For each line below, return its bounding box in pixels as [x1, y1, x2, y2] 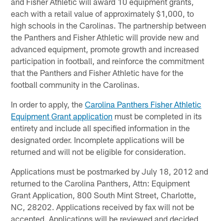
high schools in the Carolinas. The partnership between [11, 20, 207, 30]
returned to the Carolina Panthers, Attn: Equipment [11, 178, 190, 188]
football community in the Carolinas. [11, 79, 140, 89]
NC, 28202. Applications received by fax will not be [11, 201, 195, 212]
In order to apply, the [11, 99, 85, 109]
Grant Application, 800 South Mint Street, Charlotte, [11, 189, 197, 200]
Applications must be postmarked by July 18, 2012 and [11, 166, 209, 176]
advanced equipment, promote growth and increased [11, 43, 199, 54]
